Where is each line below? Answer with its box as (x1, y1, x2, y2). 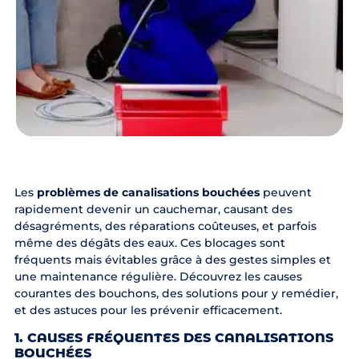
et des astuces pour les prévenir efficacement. (14, 302, 282, 317)
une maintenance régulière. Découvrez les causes (14, 268, 302, 284)
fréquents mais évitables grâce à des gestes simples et (14, 252, 331, 267)
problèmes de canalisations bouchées (36, 184, 260, 200)
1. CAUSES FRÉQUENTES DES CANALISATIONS (14, 329, 333, 345)
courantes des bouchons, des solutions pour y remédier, (14, 285, 338, 301)
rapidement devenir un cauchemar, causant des (14, 201, 292, 216)
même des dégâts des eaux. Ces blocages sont (14, 235, 285, 250)
